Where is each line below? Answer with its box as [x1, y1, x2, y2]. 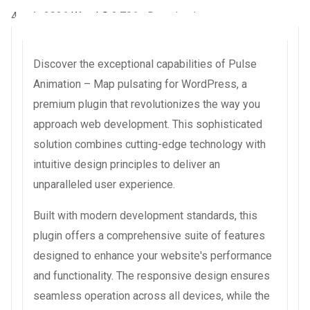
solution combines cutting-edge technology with [33, 137, 266, 151]
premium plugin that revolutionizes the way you [33, 97, 260, 111]
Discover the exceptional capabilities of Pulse [33, 57, 257, 71]
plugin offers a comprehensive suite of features [33, 228, 265, 242]
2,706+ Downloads [111, 9, 202, 23]
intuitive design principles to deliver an [33, 157, 220, 171]
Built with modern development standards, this [33, 208, 257, 222]
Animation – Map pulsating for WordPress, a [33, 77, 247, 91]
